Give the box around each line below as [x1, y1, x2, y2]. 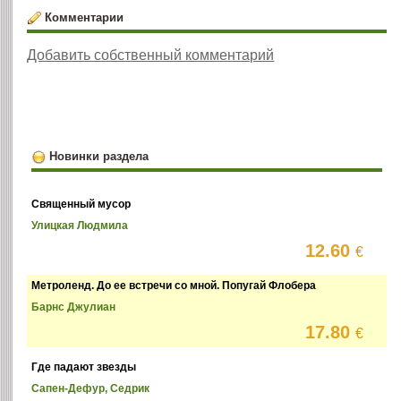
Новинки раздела [48, 149, 149, 163]
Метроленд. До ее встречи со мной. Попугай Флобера [31, 279, 317, 293]
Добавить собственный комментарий [27, 47, 275, 63]
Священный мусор [31, 198, 132, 211]
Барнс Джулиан [31, 301, 116, 314]
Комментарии [44, 10, 124, 24]
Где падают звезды [31, 361, 137, 374]
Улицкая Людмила [31, 219, 129, 233]
